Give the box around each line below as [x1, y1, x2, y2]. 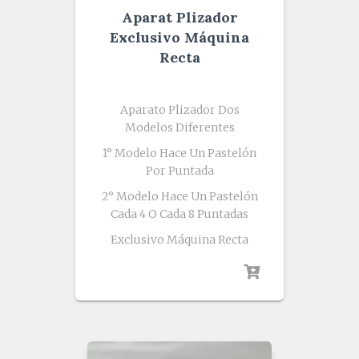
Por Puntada [145, 163, 214, 179]
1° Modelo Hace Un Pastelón [103, 146, 256, 161]
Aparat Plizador [121, 8, 238, 27]
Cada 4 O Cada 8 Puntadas [111, 207, 248, 222]
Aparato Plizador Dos [119, 103, 240, 118]
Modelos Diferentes [124, 120, 235, 135]
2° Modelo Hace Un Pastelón [101, 189, 258, 204]
